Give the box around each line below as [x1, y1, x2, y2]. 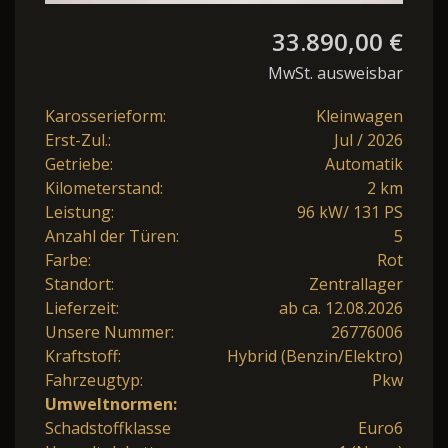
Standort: [45, 273, 114, 296]
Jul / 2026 [334, 129, 403, 152]
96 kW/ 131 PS [297, 201, 403, 224]
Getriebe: [45, 153, 113, 176]
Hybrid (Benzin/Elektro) [227, 345, 403, 368]
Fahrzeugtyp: [45, 369, 143, 392]
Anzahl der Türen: [45, 225, 179, 248]
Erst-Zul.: [45, 129, 111, 152]
